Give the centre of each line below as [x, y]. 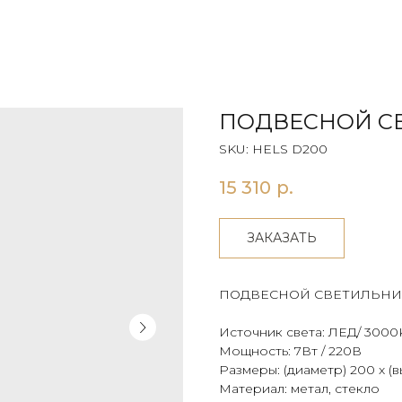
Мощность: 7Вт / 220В [290, 351]
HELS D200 [290, 149]
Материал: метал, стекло [299, 389]
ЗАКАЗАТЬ [282, 238]
